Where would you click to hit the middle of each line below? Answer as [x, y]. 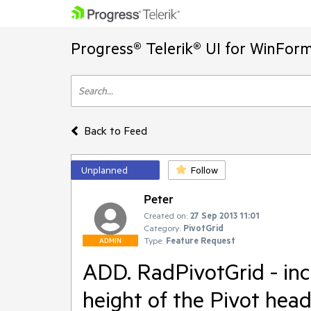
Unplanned [104, 170]
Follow [204, 170]
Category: [162, 228]
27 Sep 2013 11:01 [225, 215]
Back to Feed [115, 131]
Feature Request [201, 240]
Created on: [166, 215]
